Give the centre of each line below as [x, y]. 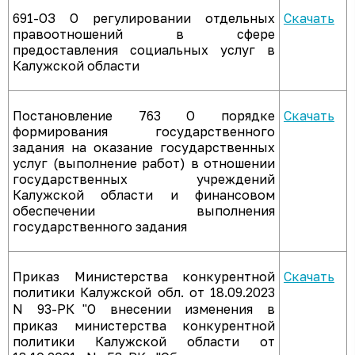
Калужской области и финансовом [144, 195]
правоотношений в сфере [144, 34]
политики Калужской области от [144, 342]
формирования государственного [144, 132]
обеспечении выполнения [144, 211]
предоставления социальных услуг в [144, 50]
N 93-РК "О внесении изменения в [144, 309]
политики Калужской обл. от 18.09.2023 [144, 292]
